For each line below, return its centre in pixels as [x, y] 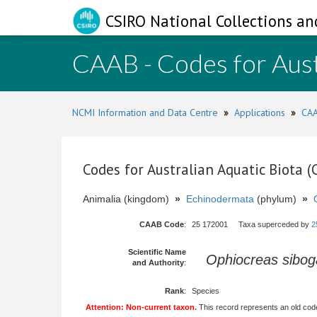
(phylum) [278, 199]
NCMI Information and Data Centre [145, 113]
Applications [260, 113]
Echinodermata [220, 199]
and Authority [158, 263]
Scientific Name [157, 252]
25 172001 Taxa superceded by [252, 224]
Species [206, 291]
